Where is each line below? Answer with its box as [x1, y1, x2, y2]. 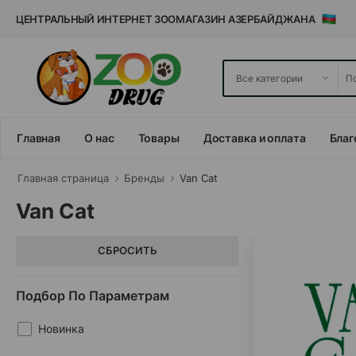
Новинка [38, 321, 84, 335]
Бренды [124, 172, 164, 184]
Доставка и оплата [203, 131, 306, 145]
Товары [137, 131, 180, 145]
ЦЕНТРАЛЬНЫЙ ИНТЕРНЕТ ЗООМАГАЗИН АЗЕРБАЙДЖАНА [16, 13, 322, 25]
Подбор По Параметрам [16, 287, 169, 304]
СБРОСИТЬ [97, 244, 157, 257]
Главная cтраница [17, 172, 109, 184]
